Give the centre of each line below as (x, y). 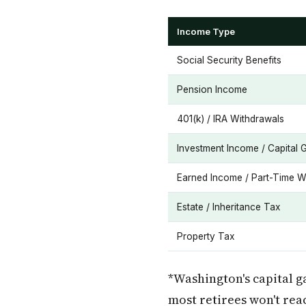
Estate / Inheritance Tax (229, 207)
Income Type (206, 31)
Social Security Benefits (229, 60)
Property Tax (206, 236)
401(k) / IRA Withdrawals (231, 119)
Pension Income (212, 89)
